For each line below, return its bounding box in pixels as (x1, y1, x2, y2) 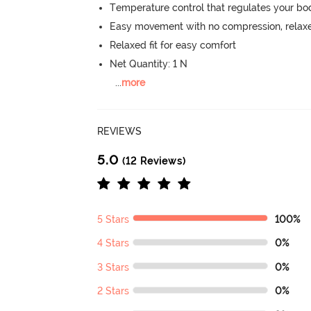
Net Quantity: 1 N (110, 58, 188, 69)
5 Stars (97, 213, 130, 225)
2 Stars (97, 285, 130, 297)
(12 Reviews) (119, 155, 187, 167)
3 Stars (97, 261, 130, 273)
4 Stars (97, 237, 130, 249)
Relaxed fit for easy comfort (110, 39, 237, 51)
